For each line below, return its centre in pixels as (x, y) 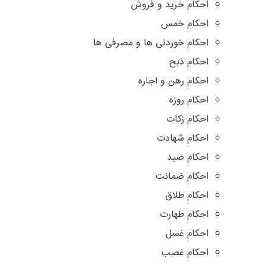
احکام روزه (189, 101)
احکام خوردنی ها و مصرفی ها (151, 44)
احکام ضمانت (182, 177)
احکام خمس (185, 24)
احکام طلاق (187, 196)
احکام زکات (187, 120)
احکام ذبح (189, 63)
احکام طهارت (184, 215)
